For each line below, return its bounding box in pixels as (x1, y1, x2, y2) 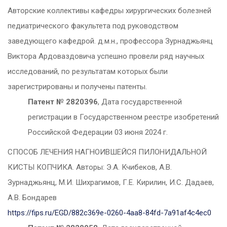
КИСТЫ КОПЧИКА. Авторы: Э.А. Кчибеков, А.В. (8, 163, 172, 172)
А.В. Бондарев (8, 193, 57, 203)
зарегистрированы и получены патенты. (8, 82, 147, 92)
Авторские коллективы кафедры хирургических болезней (8, 6, 211, 16)
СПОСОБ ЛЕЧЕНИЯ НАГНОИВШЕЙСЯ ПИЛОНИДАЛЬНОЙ (8, 147, 207, 157)
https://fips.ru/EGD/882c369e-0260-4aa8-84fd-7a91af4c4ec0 (8, 208, 211, 218)
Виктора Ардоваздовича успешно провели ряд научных (8, 52, 204, 61)
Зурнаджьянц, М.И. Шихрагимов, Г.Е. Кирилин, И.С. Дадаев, (8, 178, 214, 187)
